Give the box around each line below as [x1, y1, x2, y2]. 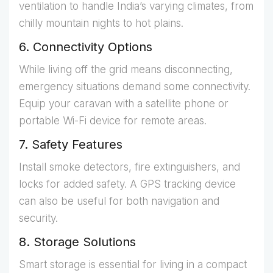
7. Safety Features [19, 137, 122, 152]
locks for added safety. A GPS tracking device [19, 178, 236, 191]
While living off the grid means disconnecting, [19, 63, 233, 76]
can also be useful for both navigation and [19, 195, 219, 208]
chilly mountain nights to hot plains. [19, 17, 183, 30]
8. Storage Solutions [19, 235, 136, 250]
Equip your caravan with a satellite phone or [19, 97, 229, 110]
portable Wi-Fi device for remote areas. [19, 115, 207, 127]
